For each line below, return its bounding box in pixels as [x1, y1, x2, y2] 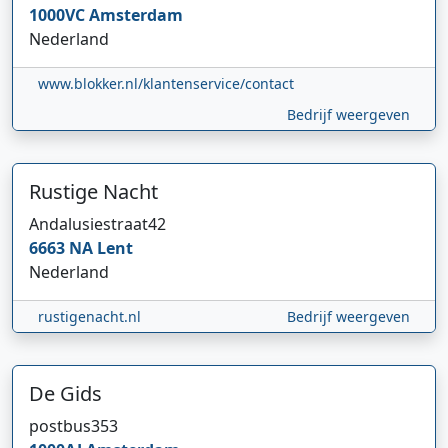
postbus [29, 415, 91, 437]
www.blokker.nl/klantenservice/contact [38, 74, 294, 93]
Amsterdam [89, 4, 183, 26]
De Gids [29, 380, 102, 407]
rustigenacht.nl [38, 307, 141, 326]
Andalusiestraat [29, 213, 148, 235]
